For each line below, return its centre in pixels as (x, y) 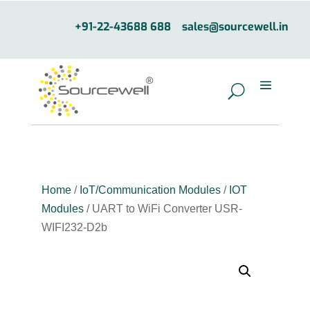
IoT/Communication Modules (150, 190)
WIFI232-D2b (74, 228)
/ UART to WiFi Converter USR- (163, 209)
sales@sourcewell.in (235, 27)
